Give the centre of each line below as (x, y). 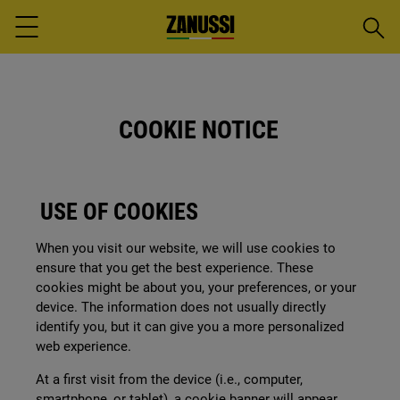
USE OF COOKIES (122, 212)
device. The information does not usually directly (181, 307)
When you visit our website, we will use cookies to (186, 248)
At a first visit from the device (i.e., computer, (169, 379)
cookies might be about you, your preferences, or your (196, 287)
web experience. (83, 346)
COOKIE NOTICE (198, 130)
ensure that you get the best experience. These (175, 268)
